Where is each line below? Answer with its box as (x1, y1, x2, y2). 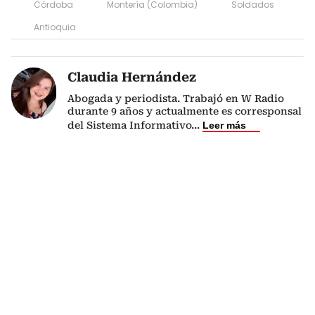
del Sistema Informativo (67, 120, 191, 131)
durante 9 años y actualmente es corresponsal (67, 105, 302, 117)
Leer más (202, 120, 246, 131)
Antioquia (34, 21, 76, 33)
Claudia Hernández (67, 70, 196, 84)
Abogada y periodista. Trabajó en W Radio (67, 93, 284, 104)
